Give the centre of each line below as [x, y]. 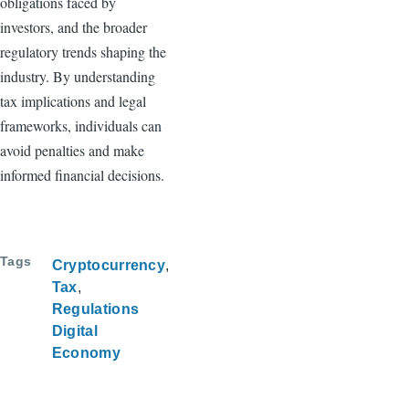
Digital [74, 331]
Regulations [95, 309]
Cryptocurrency [109, 266]
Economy [86, 353]
